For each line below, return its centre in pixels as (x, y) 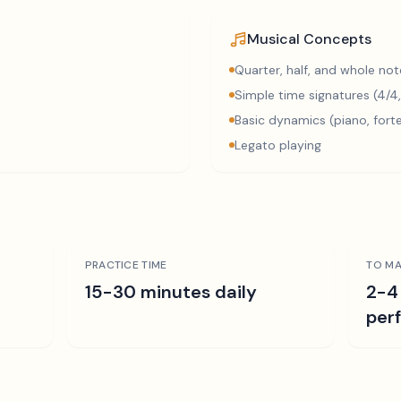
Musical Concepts (309, 39)
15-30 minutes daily (171, 292)
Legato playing (278, 145)
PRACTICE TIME (126, 265)
